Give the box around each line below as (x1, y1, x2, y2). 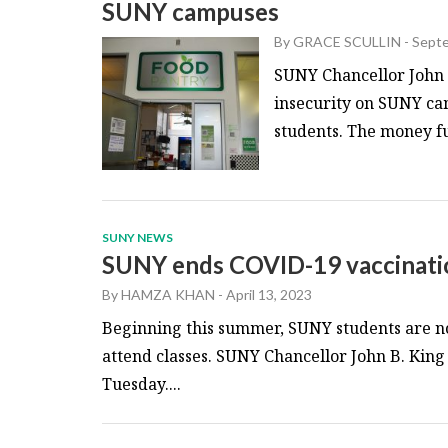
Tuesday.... (102, 373, 181, 396)
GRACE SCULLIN (292, 33, 401, 51)
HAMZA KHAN (121, 286, 215, 304)
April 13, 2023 (226, 286, 312, 304)
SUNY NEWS (102, 230, 173, 246)
